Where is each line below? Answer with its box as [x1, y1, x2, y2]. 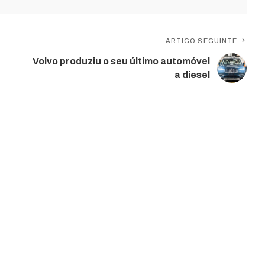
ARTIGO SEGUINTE [165, 37, 238, 45]
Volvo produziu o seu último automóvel [33, 56, 211, 67]
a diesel [174, 70, 211, 80]
